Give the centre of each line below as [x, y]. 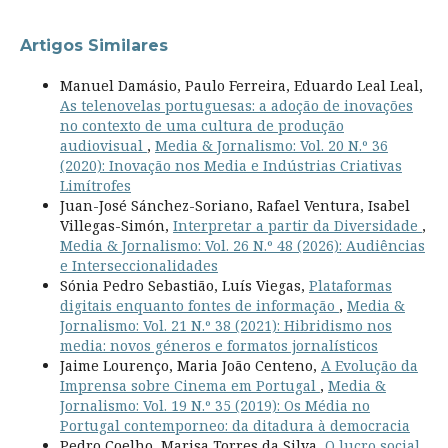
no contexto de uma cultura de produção [201, 126]
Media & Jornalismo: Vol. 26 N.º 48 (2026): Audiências [242, 246]
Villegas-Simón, [116, 226]
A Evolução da [369, 366]
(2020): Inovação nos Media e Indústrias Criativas [230, 166]
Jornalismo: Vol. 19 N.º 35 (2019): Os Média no [214, 406]
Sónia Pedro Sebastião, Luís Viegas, [184, 286]
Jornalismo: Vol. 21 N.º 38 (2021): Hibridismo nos [225, 326]
